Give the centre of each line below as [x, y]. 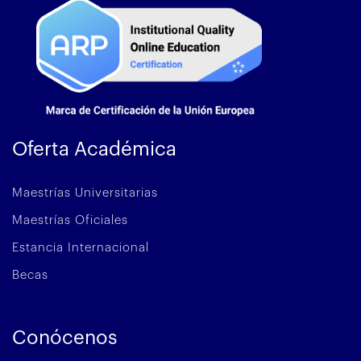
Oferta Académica [94, 149]
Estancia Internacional [81, 247]
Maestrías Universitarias [85, 193]
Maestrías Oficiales [70, 220]
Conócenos [65, 337]
